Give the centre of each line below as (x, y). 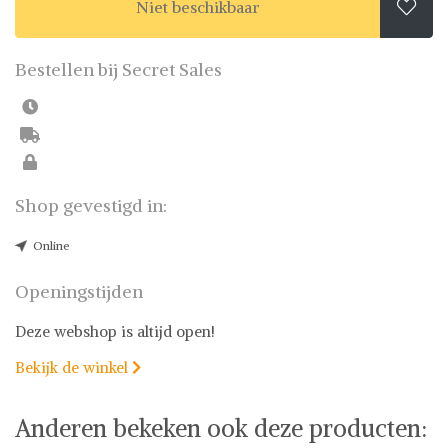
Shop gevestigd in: (91, 205)
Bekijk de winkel (73, 367)
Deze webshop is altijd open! (115, 331)
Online (51, 245)
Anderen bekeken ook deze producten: (221, 427)
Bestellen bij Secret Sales (118, 69)
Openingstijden (79, 291)
